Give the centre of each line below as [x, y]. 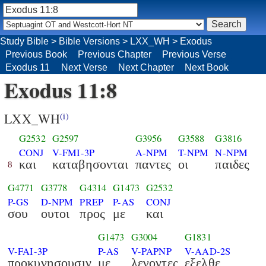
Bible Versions [89, 41]
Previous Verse [194, 54]
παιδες [232, 164]
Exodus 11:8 [61, 89]
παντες [153, 164]
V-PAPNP [151, 251]
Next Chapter [146, 67]
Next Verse [84, 67]
